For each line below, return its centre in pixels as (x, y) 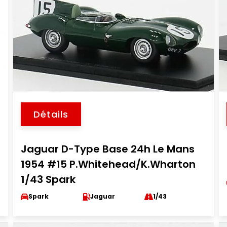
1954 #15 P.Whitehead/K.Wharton (108, 164)
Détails (51, 114)
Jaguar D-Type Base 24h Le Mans (107, 149)
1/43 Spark (48, 179)
